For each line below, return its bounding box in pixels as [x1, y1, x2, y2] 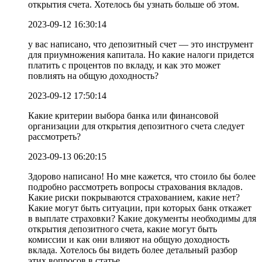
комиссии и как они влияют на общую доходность [28, 234, 229, 244]
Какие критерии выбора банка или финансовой [28, 110, 219, 120]
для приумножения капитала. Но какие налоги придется [28, 49, 254, 60]
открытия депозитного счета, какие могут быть [28, 223, 217, 234]
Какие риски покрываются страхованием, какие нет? [28, 192, 240, 202]
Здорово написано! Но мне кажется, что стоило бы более [28, 171, 256, 181]
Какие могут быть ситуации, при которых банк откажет [28, 202, 251, 213]
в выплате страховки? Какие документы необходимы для [28, 213, 256, 223]
